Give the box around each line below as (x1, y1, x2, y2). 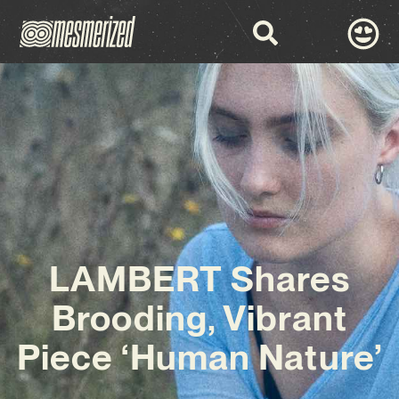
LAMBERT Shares (48, 257, 351, 301)
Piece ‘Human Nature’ (16, 336, 382, 379)
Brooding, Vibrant (52, 297, 347, 340)
